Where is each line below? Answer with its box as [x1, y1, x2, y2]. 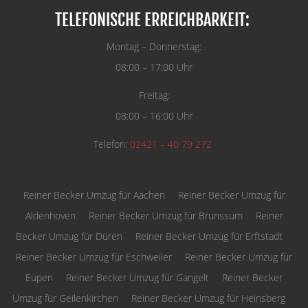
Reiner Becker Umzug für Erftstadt [135, 229, 283, 243]
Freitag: [138, 88, 170, 102]
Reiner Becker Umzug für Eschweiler [16, 250, 172, 263]
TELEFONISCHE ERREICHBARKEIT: [55, 9, 250, 30]
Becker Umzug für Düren [15, 229, 122, 243]
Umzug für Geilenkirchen [12, 291, 118, 305]
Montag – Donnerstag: [107, 39, 201, 53]
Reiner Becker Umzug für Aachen [23, 188, 165, 201]
